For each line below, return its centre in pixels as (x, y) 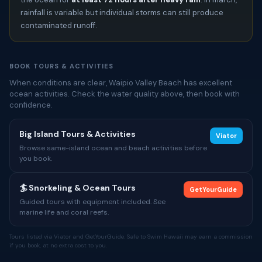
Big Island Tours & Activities (77, 134)
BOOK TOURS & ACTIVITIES (62, 66)
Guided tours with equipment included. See (92, 202)
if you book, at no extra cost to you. (58, 245)
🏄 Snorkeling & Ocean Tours (77, 188)
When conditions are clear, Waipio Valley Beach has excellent (121, 83)
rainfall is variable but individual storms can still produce (122, 13)
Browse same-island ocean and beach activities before (113, 148)
